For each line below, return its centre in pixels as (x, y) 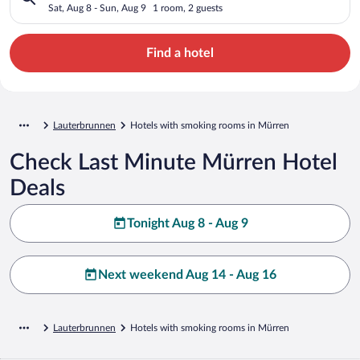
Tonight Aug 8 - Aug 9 (187, 223)
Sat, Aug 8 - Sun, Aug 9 (97, 8)
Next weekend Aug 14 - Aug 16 (187, 274)
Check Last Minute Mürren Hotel (174, 162)
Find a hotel (180, 53)
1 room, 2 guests (188, 8)
